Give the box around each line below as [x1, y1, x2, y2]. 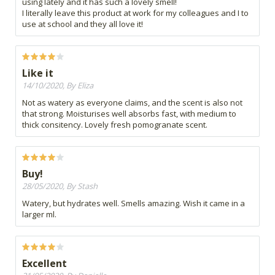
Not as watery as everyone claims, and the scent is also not [22, 96, 242, 108]
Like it [22, 66, 53, 80]
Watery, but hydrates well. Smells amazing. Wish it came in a [22, 197, 245, 209]
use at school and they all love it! [22, 18, 143, 29]
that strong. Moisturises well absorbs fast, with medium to [22, 107, 236, 119]
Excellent [22, 256, 67, 270]
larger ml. [22, 208, 56, 220]
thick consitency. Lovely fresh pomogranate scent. [22, 118, 207, 130]
